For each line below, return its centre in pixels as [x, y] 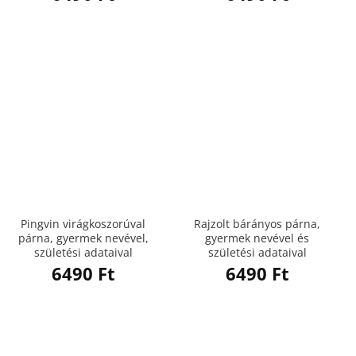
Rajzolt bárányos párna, [257, 223]
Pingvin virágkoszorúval [83, 223]
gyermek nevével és [257, 238]
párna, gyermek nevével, [83, 238]
